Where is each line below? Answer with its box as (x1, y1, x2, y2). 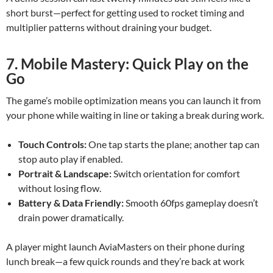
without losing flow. (18, 182, 101, 194)
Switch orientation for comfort (112, 168, 240, 179)
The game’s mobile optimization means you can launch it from (6, 94, 261, 106)
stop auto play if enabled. (18, 153, 122, 165)
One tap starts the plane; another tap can (87, 138, 260, 150)
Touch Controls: (18, 138, 87, 150)
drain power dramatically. (18, 211, 124, 223)
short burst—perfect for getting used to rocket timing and (6, 7, 244, 18)
